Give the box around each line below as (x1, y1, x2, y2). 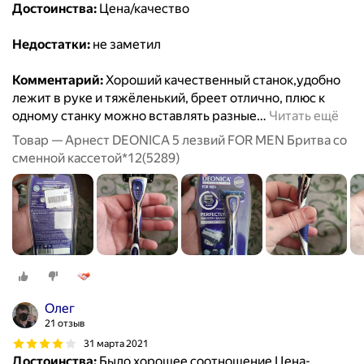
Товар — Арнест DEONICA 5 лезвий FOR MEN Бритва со (12, 132, 347, 149)
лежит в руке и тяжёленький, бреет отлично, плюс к (12, 90, 325, 106)
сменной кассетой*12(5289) (12, 150, 180, 167)
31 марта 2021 (84, 337, 149, 349)
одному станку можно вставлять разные (12, 108, 257, 124)
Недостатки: (12, 37, 90, 53)
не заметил (90, 37, 161, 53)
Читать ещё (269, 108, 339, 124)
